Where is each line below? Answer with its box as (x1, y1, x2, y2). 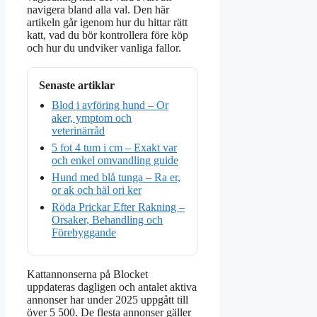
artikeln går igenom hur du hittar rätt (27, 16, 188, 29)
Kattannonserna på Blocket (27, 268, 148, 281)
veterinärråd (52, 125, 105, 137)
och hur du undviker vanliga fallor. (27, 42, 181, 54)
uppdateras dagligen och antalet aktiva (27, 281, 197, 294)
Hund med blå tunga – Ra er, (52, 171, 180, 184)
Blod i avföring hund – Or (52, 99, 168, 112)
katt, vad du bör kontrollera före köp (27, 29, 188, 42)
